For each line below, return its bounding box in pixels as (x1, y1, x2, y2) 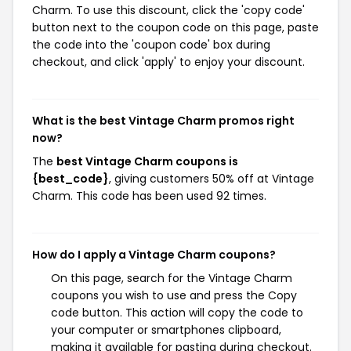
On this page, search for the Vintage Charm (51, 270, 292, 286)
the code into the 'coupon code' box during (32, 37, 270, 52)
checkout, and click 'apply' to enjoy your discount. (32, 54, 305, 70)
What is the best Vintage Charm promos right (32, 113, 295, 128)
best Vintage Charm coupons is (56, 154, 238, 169)
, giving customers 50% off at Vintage (109, 171, 314, 186)
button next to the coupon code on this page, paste (32, 20, 319, 35)
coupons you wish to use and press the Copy (51, 288, 297, 303)
